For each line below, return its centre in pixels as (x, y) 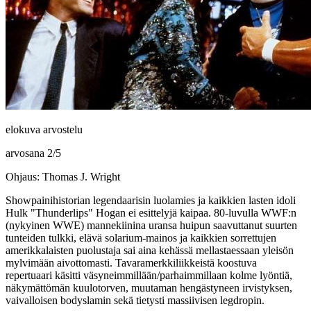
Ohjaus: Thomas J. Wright (63, 176)
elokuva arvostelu (44, 129)
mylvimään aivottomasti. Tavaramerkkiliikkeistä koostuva (131, 262)
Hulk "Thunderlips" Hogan (66, 212)
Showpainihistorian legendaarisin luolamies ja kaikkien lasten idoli (151, 200)
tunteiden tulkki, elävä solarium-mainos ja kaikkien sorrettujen (141, 237)
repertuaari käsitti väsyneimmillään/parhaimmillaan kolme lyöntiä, (149, 275)
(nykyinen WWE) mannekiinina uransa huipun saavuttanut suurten (151, 225)
